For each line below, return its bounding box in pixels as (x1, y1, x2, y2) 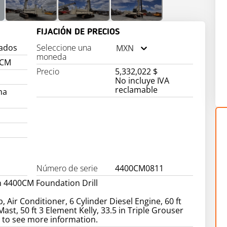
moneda (36, 51, 67, 62)
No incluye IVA (115, 75, 169, 86)
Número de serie (36, 163, 98, 174)
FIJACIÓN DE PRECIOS (36, 27, 120, 36)
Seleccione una (36, 42, 92, 53)
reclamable (115, 84, 158, 95)
